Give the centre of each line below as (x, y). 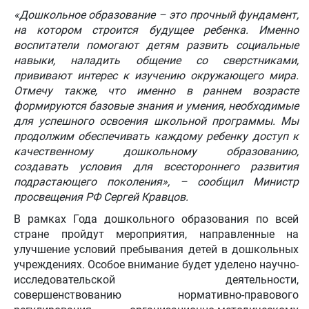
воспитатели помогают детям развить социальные (156, 45)
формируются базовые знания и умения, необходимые (156, 106)
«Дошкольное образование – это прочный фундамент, (156, 15)
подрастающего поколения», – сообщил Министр (156, 182)
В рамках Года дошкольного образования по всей (156, 219)
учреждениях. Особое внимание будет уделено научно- (156, 265)
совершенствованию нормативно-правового (156, 295)
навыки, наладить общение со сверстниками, (156, 60)
